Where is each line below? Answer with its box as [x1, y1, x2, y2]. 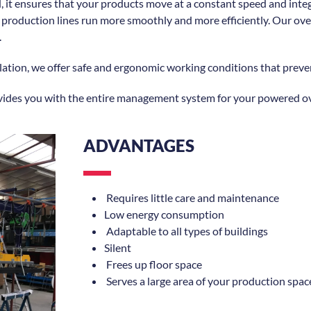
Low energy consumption [104, 207, 224, 221]
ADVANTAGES [83, 135, 194, 155]
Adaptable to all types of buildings [104, 224, 268, 237]
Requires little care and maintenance [104, 190, 279, 204]
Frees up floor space [104, 257, 202, 271]
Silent [104, 240, 131, 254]
